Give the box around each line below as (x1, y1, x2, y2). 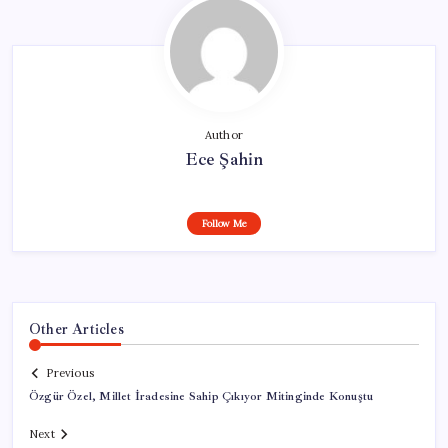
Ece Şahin (184, 147, 264, 170)
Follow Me (201, 216, 247, 230)
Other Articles (29, 319, 124, 338)
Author (204, 127, 244, 142)
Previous (46, 366, 94, 381)
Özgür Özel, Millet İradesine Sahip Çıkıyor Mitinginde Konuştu (29, 389, 374, 405)
